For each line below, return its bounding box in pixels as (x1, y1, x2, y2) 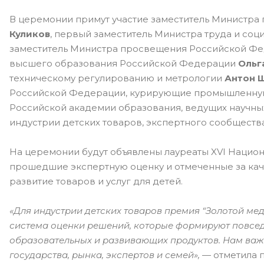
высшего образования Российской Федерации (9, 58, 238, 69)
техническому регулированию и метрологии (9, 72, 225, 84)
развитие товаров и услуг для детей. (9, 176, 183, 187)
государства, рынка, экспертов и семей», (9, 249, 200, 260)
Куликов (9, 28, 50, 39)
